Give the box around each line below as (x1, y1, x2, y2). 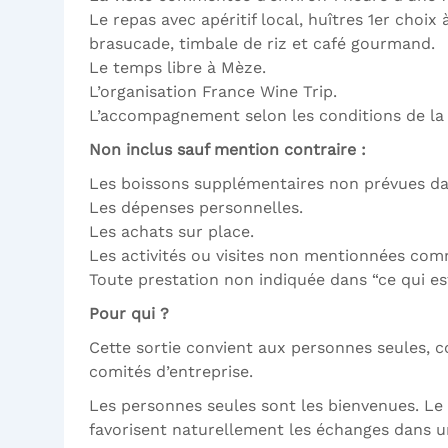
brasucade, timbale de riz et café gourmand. (89, 34, 435, 54)
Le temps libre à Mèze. (89, 58, 266, 78)
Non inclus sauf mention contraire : (89, 140, 366, 160)
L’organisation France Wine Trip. (89, 82, 337, 102)
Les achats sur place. (89, 222, 254, 242)
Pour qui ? (89, 304, 169, 324)
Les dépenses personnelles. (89, 198, 303, 218)
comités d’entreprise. (89, 362, 253, 382)
